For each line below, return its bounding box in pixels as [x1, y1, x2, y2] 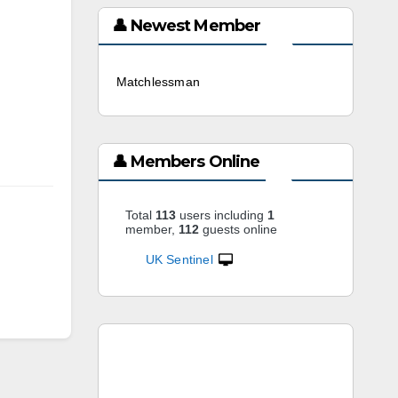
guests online [198, 222, 277, 236]
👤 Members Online [111, 152, 260, 171]
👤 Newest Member [111, 16, 260, 36]
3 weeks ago [208, 76, 276, 89]
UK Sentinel [145, 252, 213, 267]
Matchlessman [115, 75, 200, 89]
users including [175, 208, 267, 222]
